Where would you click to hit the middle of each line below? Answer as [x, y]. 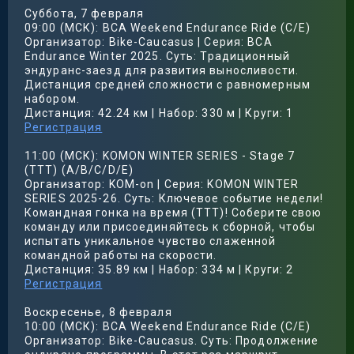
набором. [52, 99]
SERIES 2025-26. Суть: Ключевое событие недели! [174, 198]
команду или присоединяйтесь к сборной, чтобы [170, 227]
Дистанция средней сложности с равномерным [168, 85]
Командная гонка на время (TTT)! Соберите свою [173, 213]
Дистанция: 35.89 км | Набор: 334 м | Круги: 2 [159, 269]
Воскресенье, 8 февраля [98, 312]
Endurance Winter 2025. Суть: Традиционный [157, 56]
